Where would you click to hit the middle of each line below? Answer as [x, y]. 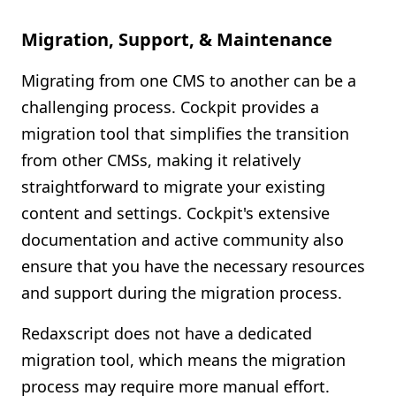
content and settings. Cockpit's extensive [175, 213]
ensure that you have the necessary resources [193, 266]
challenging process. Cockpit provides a [170, 107]
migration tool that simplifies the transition [185, 133]
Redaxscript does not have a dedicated [167, 333]
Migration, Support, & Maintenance [177, 39]
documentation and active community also [183, 240]
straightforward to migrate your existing [173, 187]
